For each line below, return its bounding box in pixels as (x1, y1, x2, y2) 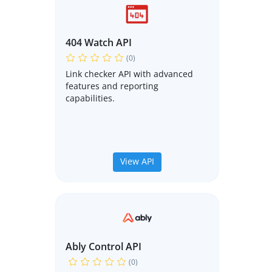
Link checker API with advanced (66, 68, 193, 80)
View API (120, 155, 154, 168)
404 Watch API (66, 36, 132, 50)
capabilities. (66, 92, 115, 104)
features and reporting (66, 80, 158, 92)
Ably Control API (66, 240, 141, 254)
